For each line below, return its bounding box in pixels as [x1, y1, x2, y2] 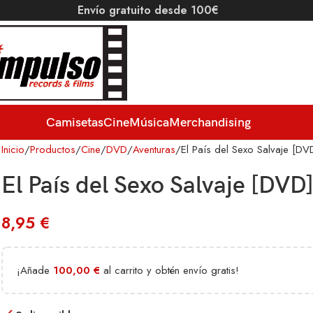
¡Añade [17, 263, 53, 278]
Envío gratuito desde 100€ [78, 2, 219, 18]
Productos [30, 142, 75, 157]
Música [129, 115, 169, 130]
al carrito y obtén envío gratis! [100, 263, 239, 278]
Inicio [1, 142, 24, 157]
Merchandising [168, 115, 251, 130]
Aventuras [133, 142, 175, 157]
